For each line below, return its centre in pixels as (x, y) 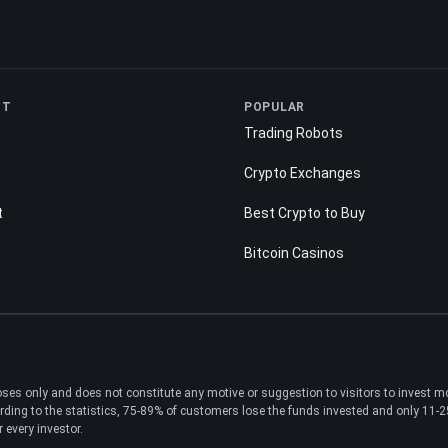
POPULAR (275, 107)
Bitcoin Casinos (294, 253)
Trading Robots (293, 133)
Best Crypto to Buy (304, 213)
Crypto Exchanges (302, 173)
